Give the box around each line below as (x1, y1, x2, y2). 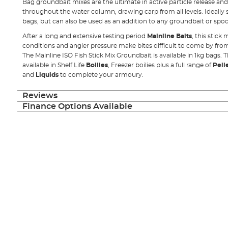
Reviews (22, 92, 58, 100)
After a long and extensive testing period (22, 33, 147, 40)
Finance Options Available (22, 102, 132, 111)
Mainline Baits (147, 33, 192, 40)
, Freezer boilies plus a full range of (107, 62, 213, 69)
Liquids (35, 72, 59, 78)
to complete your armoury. (58, 72, 144, 78)
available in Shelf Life (22, 62, 86, 69)
